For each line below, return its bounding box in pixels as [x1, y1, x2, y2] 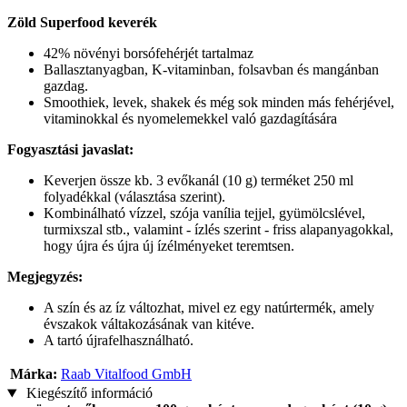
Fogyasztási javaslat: [7, 142, 134, 158]
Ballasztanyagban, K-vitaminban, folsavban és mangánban [44, 62, 379, 78]
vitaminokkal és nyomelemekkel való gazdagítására [44, 111, 337, 127]
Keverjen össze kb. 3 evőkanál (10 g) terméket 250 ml [44, 173, 353, 189]
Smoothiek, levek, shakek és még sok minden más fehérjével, [44, 94, 394, 111]
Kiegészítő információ [22, 385, 153, 402]
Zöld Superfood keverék [7, 15, 157, 31]
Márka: [10, 366, 57, 382]
